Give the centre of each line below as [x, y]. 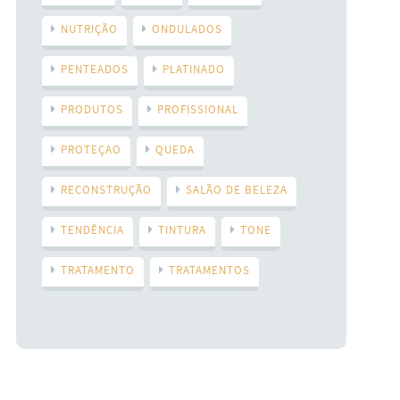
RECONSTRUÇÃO [106, 189]
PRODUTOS [92, 109]
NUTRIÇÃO [89, 29]
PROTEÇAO [91, 149]
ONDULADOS [187, 29]
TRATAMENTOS [209, 270]
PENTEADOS [94, 69]
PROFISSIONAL [197, 109]
